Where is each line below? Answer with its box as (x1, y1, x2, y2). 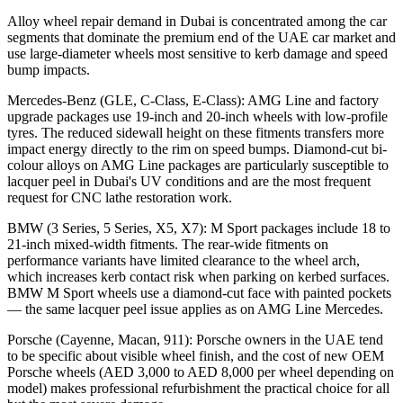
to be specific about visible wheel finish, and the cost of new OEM (7, 347, 384, 363)
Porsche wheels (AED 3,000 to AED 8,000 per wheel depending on (7, 363, 394, 380)
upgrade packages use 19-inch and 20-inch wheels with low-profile (7, 108, 388, 124)
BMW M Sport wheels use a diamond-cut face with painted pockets (7, 284, 391, 300)
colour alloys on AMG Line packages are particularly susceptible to (7, 157, 389, 173)
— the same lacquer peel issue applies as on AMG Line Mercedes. (7, 300, 383, 317)
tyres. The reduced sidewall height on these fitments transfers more (7, 124, 384, 140)
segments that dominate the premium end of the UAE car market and (7, 29, 396, 45)
